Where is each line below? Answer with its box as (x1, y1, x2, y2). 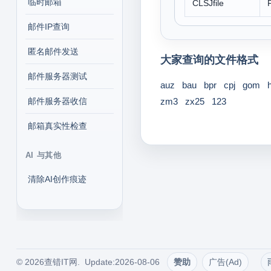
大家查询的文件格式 (160, 54, 258, 66)
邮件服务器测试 (27, 71, 87, 81)
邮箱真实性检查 (27, 121, 87, 131)
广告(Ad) (208, 257, 242, 267)
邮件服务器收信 (27, 96, 87, 106)
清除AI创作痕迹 (27, 174, 87, 184)
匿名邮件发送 (27, 47, 79, 56)
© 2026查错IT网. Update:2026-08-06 (16, 257, 167, 267)
